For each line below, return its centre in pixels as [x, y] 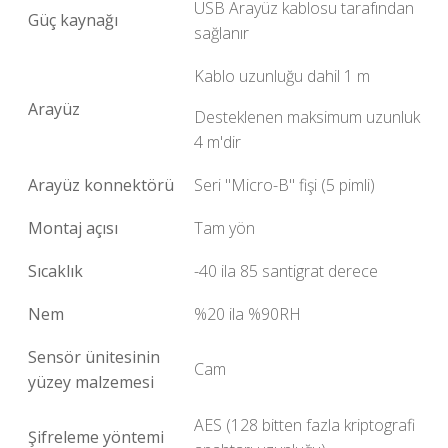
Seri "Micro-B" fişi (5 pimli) [284, 185]
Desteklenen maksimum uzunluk [307, 117]
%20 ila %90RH [247, 314]
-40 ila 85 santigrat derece [286, 271]
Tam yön [224, 228]
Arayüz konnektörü [101, 185]
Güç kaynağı [73, 20]
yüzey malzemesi [91, 382]
